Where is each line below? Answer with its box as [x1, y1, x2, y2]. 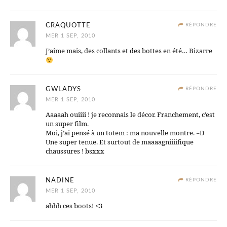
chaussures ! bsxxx [46, 146, 104, 156]
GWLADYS [46, 86, 81, 93]
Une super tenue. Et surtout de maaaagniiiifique [46, 137, 194, 147]
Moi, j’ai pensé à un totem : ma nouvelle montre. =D [46, 128, 204, 138]
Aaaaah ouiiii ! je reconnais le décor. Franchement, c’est [46, 110, 215, 120]
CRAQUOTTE [46, 22, 91, 29]
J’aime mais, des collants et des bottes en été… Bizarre [46, 46, 212, 56]
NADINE [46, 177, 74, 184]
